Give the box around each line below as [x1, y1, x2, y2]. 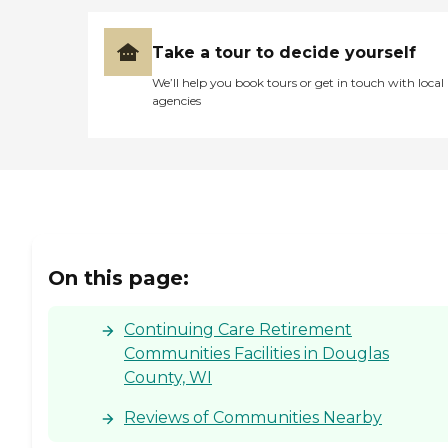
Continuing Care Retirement [124, 320, 352, 340]
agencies [152, 92, 201, 108]
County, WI [124, 368, 212, 388]
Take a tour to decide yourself [152, 42, 416, 62]
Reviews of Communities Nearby [124, 408, 382, 428]
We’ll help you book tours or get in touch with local [152, 74, 444, 90]
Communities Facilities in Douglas [124, 344, 389, 364]
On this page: [48, 266, 189, 291]
